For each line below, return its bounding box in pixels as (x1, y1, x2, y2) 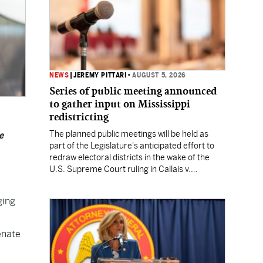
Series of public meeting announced (49, 85, 217, 97)
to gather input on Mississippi (49, 97, 190, 110)
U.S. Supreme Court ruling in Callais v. (49, 164, 191, 174)
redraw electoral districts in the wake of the (49, 153, 210, 162)
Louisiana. (49, 176, 87, 186)
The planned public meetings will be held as (49, 129, 208, 139)
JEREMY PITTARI (73, 71, 127, 79)
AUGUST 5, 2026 (132, 71, 186, 79)
